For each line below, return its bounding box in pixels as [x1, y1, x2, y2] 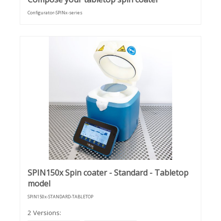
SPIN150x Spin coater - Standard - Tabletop [28, 167, 188, 179]
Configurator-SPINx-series [28, 9, 82, 16]
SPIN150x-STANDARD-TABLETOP [28, 193, 93, 200]
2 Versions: [28, 208, 61, 218]
